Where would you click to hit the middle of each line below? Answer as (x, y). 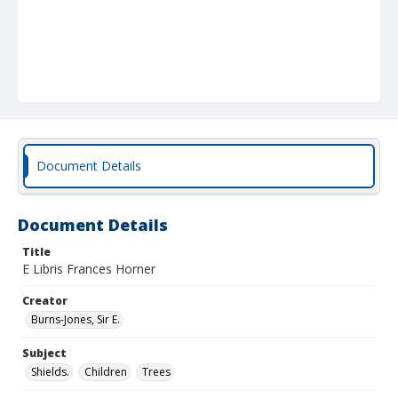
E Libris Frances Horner (89, 269)
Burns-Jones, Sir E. (76, 319)
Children (106, 372)
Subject (44, 353)
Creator (45, 301)
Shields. (50, 372)
